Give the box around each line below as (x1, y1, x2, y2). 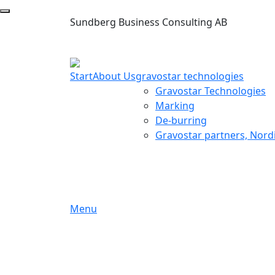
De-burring (155, 114, 207, 127)
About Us (93, 69, 136, 83)
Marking (155, 99, 195, 112)
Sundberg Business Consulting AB (70, 15, 227, 29)
